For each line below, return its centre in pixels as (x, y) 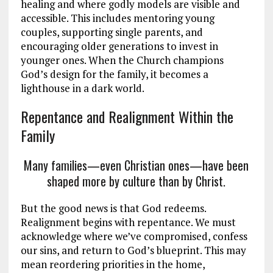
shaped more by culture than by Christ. (136, 181)
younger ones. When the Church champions (122, 60)
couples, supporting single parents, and (112, 32)
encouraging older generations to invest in (119, 46)
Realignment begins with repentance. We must (128, 222)
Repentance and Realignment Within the (127, 116)
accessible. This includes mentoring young (117, 18)
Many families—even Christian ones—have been (136, 165)
